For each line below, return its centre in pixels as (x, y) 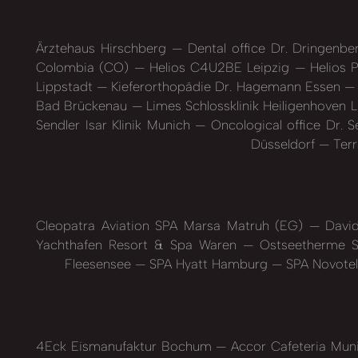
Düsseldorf (285, 143)
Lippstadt (67, 86)
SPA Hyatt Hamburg (209, 264)
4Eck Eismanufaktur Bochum (126, 346)
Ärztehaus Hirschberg (104, 48)
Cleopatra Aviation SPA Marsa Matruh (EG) (173, 226)
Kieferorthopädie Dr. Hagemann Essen (226, 86)
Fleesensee (100, 264)
